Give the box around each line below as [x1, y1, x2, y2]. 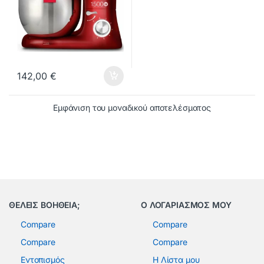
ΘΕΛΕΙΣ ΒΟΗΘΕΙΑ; [9, 200, 80, 210]
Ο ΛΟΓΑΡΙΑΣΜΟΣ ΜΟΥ [141, 200, 232, 210]
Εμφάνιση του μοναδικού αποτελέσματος [53, 103, 211, 113]
